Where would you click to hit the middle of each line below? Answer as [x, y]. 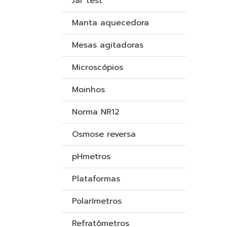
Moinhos [88, 90]
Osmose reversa [104, 134]
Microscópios [98, 67]
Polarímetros [97, 201]
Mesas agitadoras [108, 45]
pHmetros [91, 157]
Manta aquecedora [110, 23]
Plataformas [96, 179]
